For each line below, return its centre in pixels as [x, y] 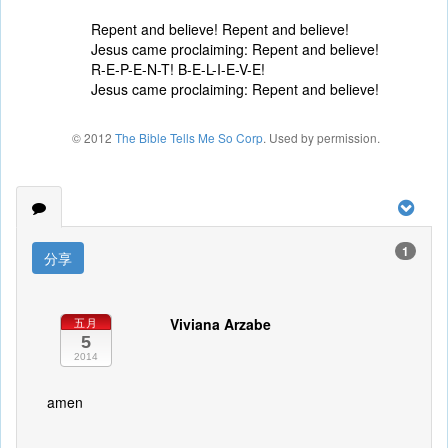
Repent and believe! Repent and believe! [220, 29]
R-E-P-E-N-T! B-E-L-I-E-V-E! [178, 69]
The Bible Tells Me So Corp [189, 137]
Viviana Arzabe [220, 324]
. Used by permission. [321, 137]
